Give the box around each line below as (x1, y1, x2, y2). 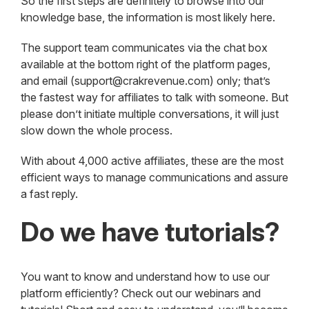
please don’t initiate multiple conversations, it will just (21, 107, 279, 121)
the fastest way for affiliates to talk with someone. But (21, 90, 288, 105)
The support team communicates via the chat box (21, 41, 268, 55)
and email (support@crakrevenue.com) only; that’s (21, 74, 270, 88)
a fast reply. (21, 187, 78, 201)
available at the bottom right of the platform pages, (21, 57, 270, 72)
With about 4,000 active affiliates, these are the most (21, 154, 283, 168)
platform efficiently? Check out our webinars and (21, 286, 261, 301)
